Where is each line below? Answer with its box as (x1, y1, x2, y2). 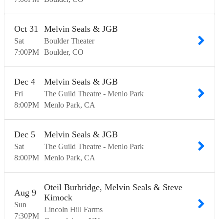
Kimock (44, 193, 72, 203)
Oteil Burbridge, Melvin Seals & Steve (44, 182, 182, 193)
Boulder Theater (44, 37, 94, 45)
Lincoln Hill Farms (44, 205, 103, 214)
